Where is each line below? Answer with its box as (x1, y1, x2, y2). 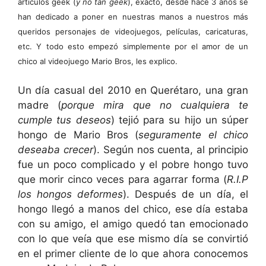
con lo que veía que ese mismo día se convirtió (18, 233, 248, 245)
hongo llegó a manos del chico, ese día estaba (18, 203, 248, 215)
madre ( (18, 99, 61, 111)
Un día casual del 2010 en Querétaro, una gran (18, 84, 248, 96)
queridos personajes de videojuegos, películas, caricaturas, (18, 26, 248, 36)
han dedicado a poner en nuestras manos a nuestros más (18, 11, 248, 21)
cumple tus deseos (18, 114, 111, 126)
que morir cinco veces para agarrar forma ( (18, 173, 227, 185)
